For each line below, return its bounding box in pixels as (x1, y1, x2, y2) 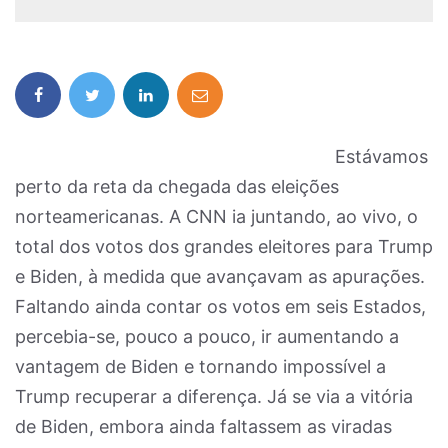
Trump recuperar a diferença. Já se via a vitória (15, 386, 413, 407)
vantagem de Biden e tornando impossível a (15, 356, 386, 377)
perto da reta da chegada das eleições (15, 176, 339, 197)
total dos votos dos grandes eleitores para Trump (15, 236, 433, 257)
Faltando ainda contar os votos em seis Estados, (15, 296, 426, 317)
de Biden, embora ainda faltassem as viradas (15, 416, 392, 437)
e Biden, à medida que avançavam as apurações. (15, 266, 425, 287)
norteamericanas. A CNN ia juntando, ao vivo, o (15, 206, 418, 227)
